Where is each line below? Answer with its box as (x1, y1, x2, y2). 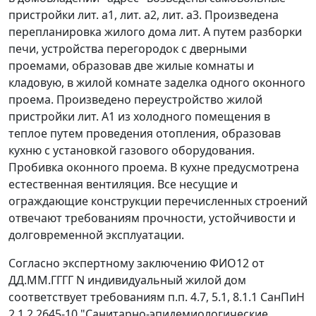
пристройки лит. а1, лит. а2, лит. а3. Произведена (8, 7, 279, 23)
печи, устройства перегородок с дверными (8, 41, 247, 57)
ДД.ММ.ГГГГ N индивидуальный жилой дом (8, 272, 246, 288)
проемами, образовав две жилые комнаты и (8, 58, 254, 74)
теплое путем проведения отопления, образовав (8, 126, 281, 142)
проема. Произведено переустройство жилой (8, 92, 262, 108)
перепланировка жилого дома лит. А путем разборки (8, 24, 302, 40)
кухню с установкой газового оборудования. (8, 142, 255, 159)
